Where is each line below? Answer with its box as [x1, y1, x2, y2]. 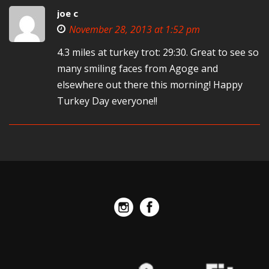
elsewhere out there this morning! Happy [57, 78, 243, 91]
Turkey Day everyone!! [57, 94, 157, 107]
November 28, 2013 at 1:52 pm [69, 23, 200, 36]
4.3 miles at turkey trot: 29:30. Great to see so [57, 46, 259, 59]
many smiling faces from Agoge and [57, 62, 218, 75]
